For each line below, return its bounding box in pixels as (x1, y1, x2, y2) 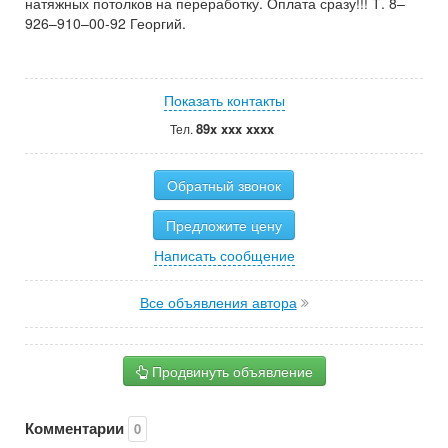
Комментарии (25, 416, 128, 439)
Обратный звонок (167, 174, 281, 195)
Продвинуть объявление (147, 360, 313, 381)
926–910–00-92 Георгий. (25, 12, 186, 33)
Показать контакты (163, 89, 285, 110)
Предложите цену (166, 214, 282, 235)
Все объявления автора (139, 291, 297, 312)
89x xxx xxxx (195, 118, 274, 138)
